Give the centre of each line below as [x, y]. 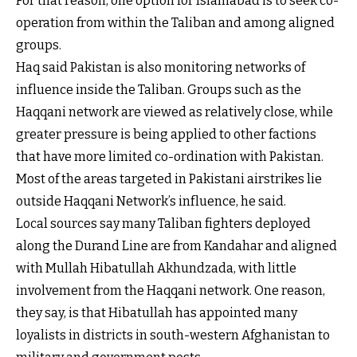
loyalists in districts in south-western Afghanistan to [173, 335]
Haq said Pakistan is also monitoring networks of [161, 67]
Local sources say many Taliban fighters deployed [163, 223]
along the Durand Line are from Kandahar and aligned [177, 245]
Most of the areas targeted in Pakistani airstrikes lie [169, 178]
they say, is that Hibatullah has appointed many [157, 312]
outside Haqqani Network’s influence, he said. [151, 201]
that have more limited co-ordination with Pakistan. [170, 156]
